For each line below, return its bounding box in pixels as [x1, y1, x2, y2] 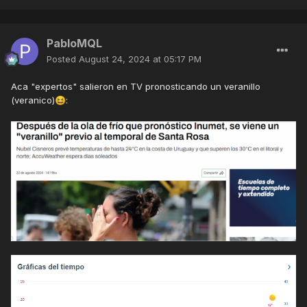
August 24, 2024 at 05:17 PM [79, 53, 201, 65]
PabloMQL [47, 36, 102, 51]
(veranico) [11, 95, 55, 106]
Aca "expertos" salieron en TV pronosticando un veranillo [11, 81, 260, 93]
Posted [47, 53, 79, 65]
